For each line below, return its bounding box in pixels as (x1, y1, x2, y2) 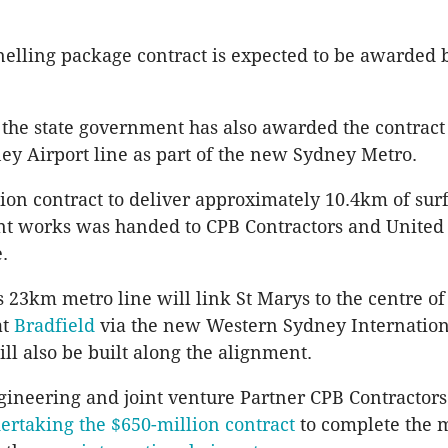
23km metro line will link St (4, 288, 257, 310)
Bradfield (14, 315, 95, 337)
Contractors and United (240, 216, 444, 238)
